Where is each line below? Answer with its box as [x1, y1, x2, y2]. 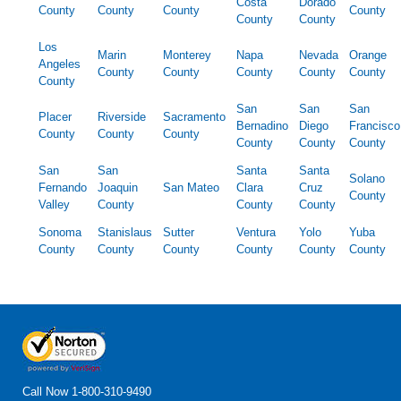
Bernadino [236, 119, 288, 133]
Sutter [163, 226, 194, 240]
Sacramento [163, 110, 226, 124]
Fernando [38, 181, 87, 195]
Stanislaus [98, 226, 152, 240]
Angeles [38, 57, 81, 72]
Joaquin [98, 181, 138, 195]
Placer [38, 110, 72, 124]
